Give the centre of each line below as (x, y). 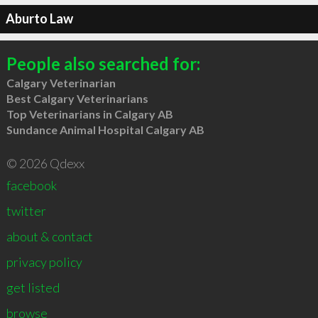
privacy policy (44, 262)
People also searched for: (103, 63)
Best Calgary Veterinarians (77, 98)
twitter (26, 210)
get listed (33, 287)
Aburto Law (39, 18)
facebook (31, 185)
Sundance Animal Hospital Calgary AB (105, 129)
